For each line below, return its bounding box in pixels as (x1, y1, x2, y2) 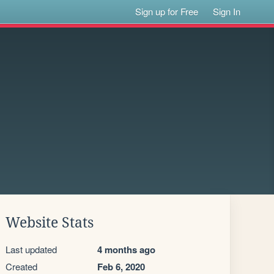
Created (6, 260, 37, 273)
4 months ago (97, 243, 155, 256)
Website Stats (6, 215, 94, 231)
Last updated (6, 243, 57, 256)
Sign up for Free (135, 5, 199, 18)
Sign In (213, 5, 241, 18)
